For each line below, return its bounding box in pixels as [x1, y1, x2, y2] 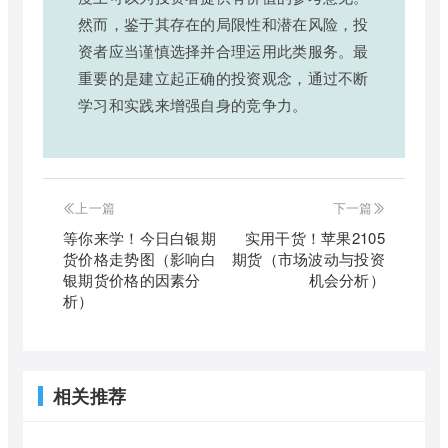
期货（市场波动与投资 [231, 247, 385, 269]
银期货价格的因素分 [63, 268, 201, 290]
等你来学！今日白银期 [63, 226, 217, 248]
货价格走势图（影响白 [63, 247, 217, 269]
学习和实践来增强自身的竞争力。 [78, 93, 308, 115]
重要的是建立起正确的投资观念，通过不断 [78, 66, 369, 88]
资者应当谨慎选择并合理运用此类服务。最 [78, 39, 369, 61]
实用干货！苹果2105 [244, 226, 385, 248]
